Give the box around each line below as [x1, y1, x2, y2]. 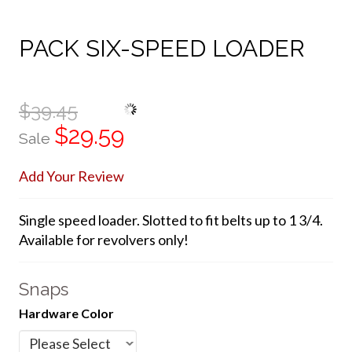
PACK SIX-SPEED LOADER [18, 35, 305, 62]
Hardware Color [18, 305, 114, 321]
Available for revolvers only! [18, 230, 189, 248]
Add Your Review [18, 167, 124, 185]
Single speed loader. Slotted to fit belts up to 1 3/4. [18, 211, 323, 229]
